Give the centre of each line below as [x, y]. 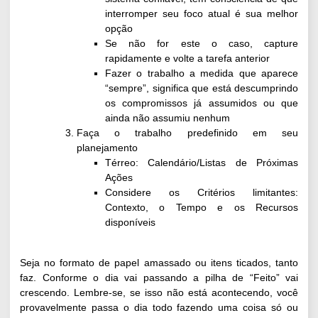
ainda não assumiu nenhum [168, 118]
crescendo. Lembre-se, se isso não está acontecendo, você [159, 292]
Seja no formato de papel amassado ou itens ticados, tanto [159, 262]
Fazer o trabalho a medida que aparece [202, 73]
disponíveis [130, 223]
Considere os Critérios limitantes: [202, 193]
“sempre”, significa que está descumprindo [202, 88]
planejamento [107, 148]
